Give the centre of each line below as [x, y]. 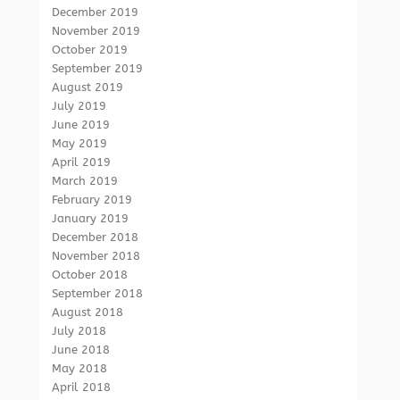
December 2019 [96, 12]
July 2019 [79, 106]
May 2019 [80, 143]
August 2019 [88, 87]
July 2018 [79, 331]
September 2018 [98, 293]
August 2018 [88, 312]
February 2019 [92, 200]
